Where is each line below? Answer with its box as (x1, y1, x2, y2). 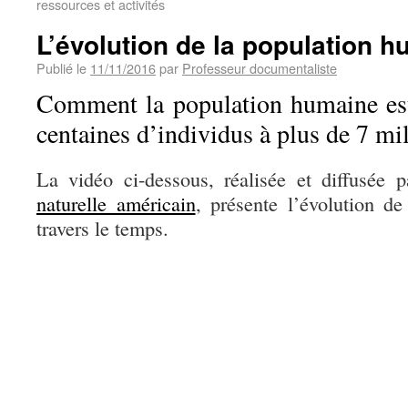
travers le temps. (36, 214, 168, 241)
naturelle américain (36, 189, 196, 217)
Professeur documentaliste (182, 58, 337, 77)
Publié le (36, 58, 87, 77)
